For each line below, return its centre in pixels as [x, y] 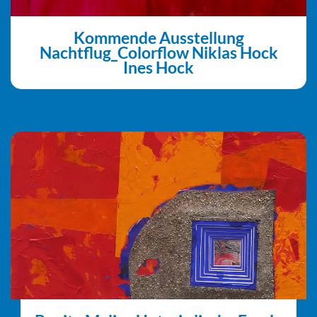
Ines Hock [158, 68]
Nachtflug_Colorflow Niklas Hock [158, 53]
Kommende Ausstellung [158, 38]
